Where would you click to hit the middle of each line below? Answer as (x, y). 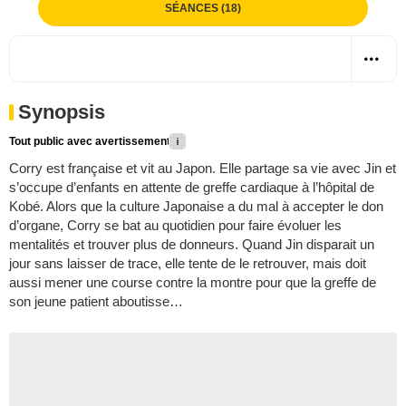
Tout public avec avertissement (90, 141)
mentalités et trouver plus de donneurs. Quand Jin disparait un (192, 244)
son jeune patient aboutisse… (96, 301)
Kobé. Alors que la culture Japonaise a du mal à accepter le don (196, 206)
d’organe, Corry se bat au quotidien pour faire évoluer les (175, 225)
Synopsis (62, 111)
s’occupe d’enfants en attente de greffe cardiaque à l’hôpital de (192, 187)
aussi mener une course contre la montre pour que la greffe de (193, 282)
